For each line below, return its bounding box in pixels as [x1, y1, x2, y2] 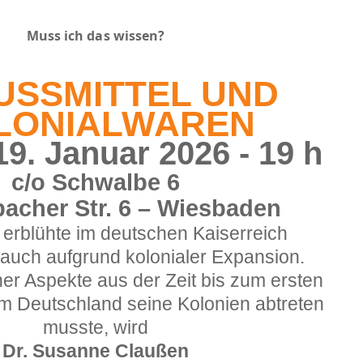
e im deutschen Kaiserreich [61, 223, 288, 244]
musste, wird [43, 317, 148, 338]
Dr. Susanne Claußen [2, 340, 189, 361]
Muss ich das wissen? [26, 27, 165, 45]
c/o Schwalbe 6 [11, 169, 180, 195]
